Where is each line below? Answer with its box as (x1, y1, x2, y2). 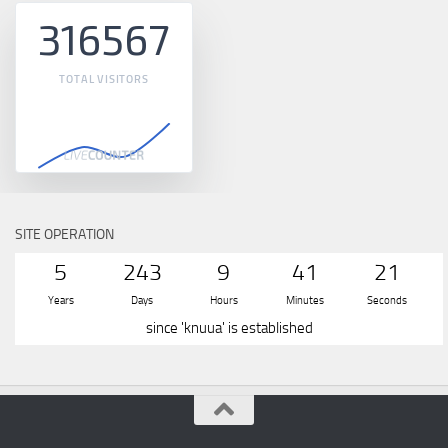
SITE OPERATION (15, 225, 114, 243)
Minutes (286, 293, 325, 307)
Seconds (366, 293, 407, 307)
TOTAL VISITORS (59, 72, 149, 86)
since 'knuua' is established (145, 318, 313, 337)
